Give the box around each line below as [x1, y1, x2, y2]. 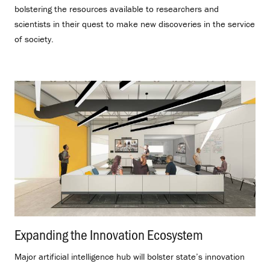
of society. [14, 33, 54, 45]
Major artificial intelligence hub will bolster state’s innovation [14, 251, 245, 263]
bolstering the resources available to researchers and [14, 3, 219, 15]
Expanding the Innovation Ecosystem [14, 225, 203, 244]
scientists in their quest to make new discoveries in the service [14, 18, 255, 30]
